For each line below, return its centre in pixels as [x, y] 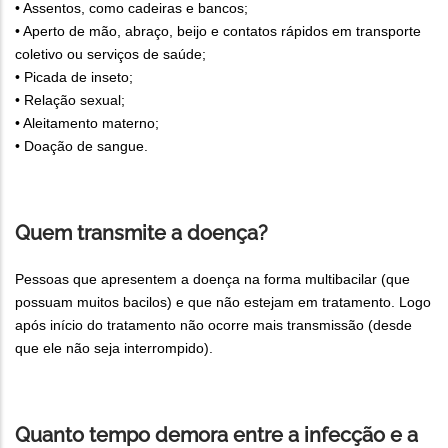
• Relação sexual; [70, 99]
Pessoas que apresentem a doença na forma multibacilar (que [212, 278]
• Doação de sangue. [81, 145]
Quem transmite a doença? [141, 232]
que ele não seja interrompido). [114, 347]
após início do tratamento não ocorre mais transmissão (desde [213, 324]
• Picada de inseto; [74, 76]
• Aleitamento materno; [87, 122]
